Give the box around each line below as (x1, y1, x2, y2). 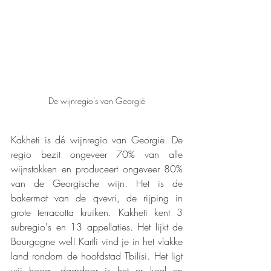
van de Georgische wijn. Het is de (11, 176, 183, 190)
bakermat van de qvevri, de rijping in (11, 191, 183, 204)
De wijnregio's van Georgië (48, 94, 145, 106)
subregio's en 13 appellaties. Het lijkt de (11, 220, 183, 233)
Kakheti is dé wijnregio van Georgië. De (11, 132, 183, 146)
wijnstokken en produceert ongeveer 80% (11, 162, 183, 175)
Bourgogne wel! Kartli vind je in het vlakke (11, 234, 183, 248)
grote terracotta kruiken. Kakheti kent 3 (11, 205, 183, 219)
